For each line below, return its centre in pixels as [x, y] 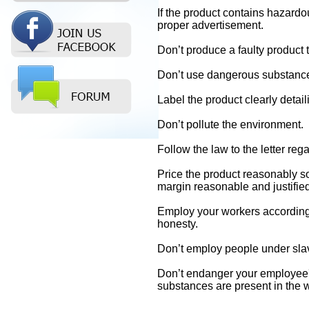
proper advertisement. [210, 25]
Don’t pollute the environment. [230, 124]
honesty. [178, 224]
